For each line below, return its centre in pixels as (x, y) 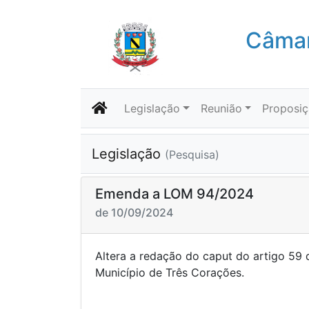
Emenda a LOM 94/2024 (175, 194)
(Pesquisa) (192, 154)
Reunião (221, 108)
